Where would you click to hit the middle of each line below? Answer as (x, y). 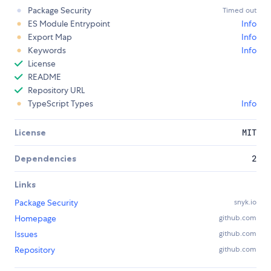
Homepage (35, 219)
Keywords (47, 51)
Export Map (50, 37)
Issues (26, 234)
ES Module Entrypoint (69, 24)
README (44, 77)
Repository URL (56, 90)
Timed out (240, 11)
